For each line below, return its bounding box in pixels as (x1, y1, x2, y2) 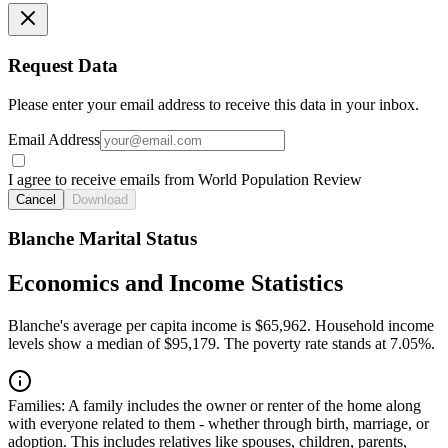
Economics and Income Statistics (8, 270, 343, 297)
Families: (8, 397, 65, 415)
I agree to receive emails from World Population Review (8, 170, 362, 188)
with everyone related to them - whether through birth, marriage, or (8, 415, 429, 433)
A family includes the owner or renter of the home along (65, 397, 421, 415)
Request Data (8, 55, 118, 77)
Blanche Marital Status (8, 228, 197, 250)
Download (72, 191, 128, 207)
